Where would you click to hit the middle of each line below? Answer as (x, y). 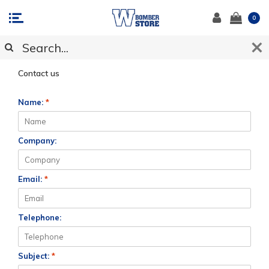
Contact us (39, 73)
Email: (31, 179)
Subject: (35, 256)
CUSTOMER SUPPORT (80, 45)
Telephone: (40, 217)
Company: (37, 141)
